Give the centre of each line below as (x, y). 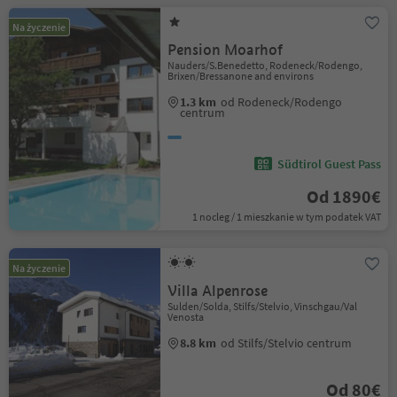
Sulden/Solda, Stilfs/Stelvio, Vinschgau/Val (263, 306)
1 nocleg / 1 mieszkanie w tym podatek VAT (286, 217)
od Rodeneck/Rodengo (282, 102)
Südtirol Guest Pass (329, 164)
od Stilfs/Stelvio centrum (287, 343)
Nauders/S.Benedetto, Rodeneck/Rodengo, (265, 65)
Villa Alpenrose (218, 291)
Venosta (186, 317)
